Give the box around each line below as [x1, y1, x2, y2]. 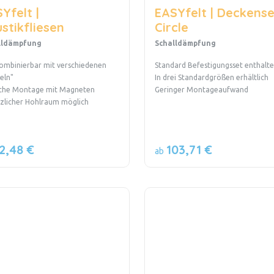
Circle [154, 19, 188, 35]
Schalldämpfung [154, 39, 216, 47]
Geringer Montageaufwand [154, 85, 248, 94]
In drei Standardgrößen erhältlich [154, 73, 268, 81]
